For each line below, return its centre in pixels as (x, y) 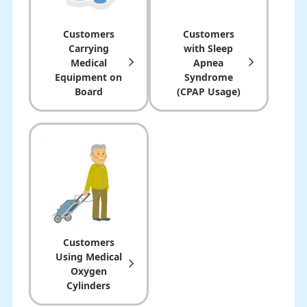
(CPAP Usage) (208, 91)
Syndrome (208, 77)
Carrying (88, 48)
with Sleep (209, 48)
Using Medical (88, 256)
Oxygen (88, 271)
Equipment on (89, 77)
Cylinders (89, 285)
